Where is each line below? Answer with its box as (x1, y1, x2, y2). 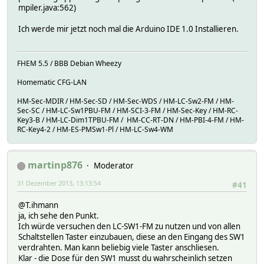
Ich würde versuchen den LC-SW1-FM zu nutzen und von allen (18, 221, 240, 232)
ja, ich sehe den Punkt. (18, 210, 99, 222)
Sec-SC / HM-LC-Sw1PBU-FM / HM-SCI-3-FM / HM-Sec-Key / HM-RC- (17, 105, 238, 115)
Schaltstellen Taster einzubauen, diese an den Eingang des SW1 (18, 232, 245, 243)
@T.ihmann (18, 200, 58, 211)
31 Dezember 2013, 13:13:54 (17, 178, 101, 187)
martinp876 (28, 158, 82, 171)
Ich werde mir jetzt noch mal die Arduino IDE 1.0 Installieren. (18, 23, 239, 34)
